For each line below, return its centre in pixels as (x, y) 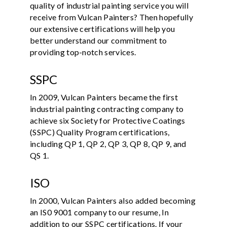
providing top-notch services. (84, 52)
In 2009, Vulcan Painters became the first (104, 97)
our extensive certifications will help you (103, 28)
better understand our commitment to (99, 40)
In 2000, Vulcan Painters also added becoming (113, 200)
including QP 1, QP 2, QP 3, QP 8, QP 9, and (108, 143)
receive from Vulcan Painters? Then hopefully (112, 17)
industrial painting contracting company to (107, 108)
